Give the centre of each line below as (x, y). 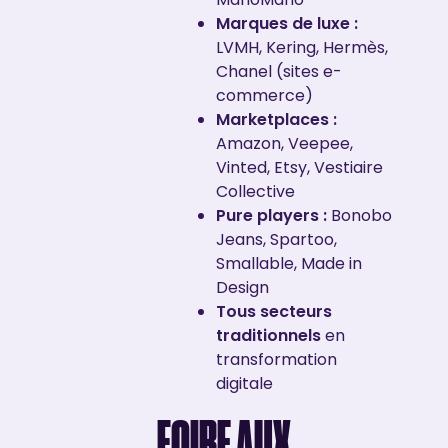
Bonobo (359, 215)
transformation (276, 359)
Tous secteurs (273, 311)
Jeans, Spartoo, (276, 239)
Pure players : (271, 215)
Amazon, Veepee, (284, 143)
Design (242, 287)
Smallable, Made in (288, 263)
